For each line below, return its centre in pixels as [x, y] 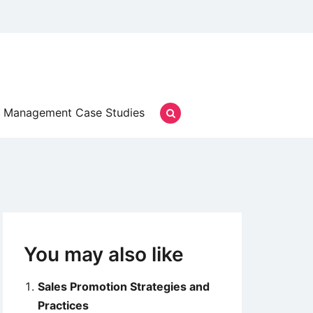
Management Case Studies [74, 112]
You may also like [104, 254]
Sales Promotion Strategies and [124, 286]
